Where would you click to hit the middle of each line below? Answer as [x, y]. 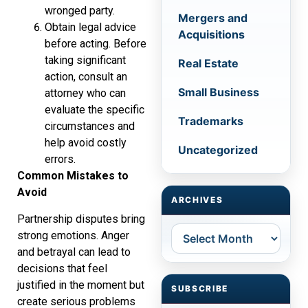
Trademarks [211, 121]
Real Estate [208, 63]
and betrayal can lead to [74, 252]
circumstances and [90, 126]
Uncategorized [218, 150]
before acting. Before [96, 44]
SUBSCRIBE [200, 288]
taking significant [85, 60]
